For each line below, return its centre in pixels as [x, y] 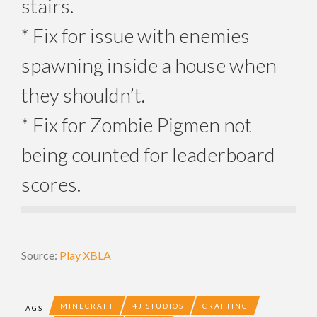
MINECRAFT [87, 305]
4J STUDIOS [158, 305]
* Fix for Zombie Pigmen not [137, 124]
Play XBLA [85, 255]
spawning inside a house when [149, 65]
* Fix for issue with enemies [136, 35]
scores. [51, 184]
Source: [40, 255]
